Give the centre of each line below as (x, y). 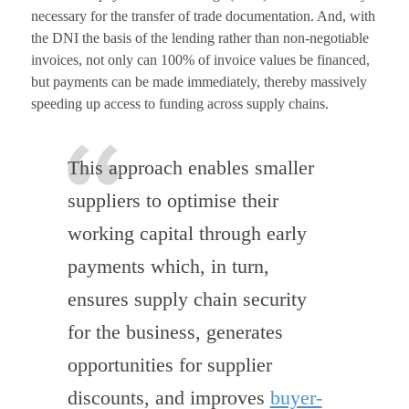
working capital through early (187, 234)
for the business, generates (175, 332)
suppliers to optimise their (173, 201)
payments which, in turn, (168, 267)
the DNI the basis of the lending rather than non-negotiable (199, 37)
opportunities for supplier (169, 365)
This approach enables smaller (190, 168)
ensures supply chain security (187, 299)
